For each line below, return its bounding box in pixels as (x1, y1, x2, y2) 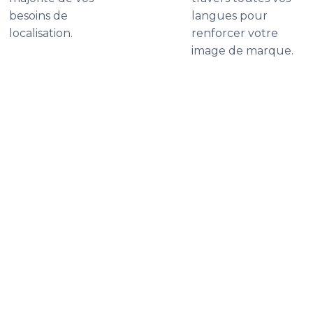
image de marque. (191, 44, 293, 57)
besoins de (9, 9, 68, 22)
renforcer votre (191, 27, 278, 40)
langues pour (191, 9, 268, 22)
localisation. (9, 27, 73, 40)
